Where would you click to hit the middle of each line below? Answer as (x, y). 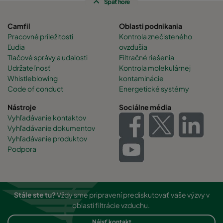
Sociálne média (145, 107)
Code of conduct (35, 89)
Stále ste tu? (35, 195)
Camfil (19, 26)
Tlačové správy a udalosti (48, 57)
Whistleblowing (33, 78)
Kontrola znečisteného (156, 37)
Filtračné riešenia (147, 57)
